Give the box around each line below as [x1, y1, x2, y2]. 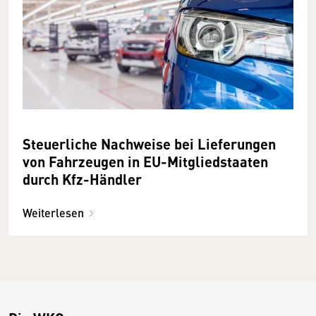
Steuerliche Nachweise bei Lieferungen [23, 133, 276, 154]
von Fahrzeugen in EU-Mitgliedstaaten [23, 150, 268, 171]
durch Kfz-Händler [23, 168, 142, 189]
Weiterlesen [23, 204, 84, 221]
